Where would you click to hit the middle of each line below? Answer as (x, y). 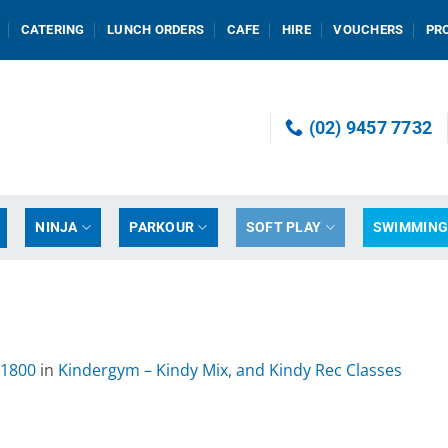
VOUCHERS (368, 29)
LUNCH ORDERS (156, 29)
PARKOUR (162, 227)
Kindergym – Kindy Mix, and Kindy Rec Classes (230, 370)
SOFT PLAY (283, 227)
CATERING (52, 29)
